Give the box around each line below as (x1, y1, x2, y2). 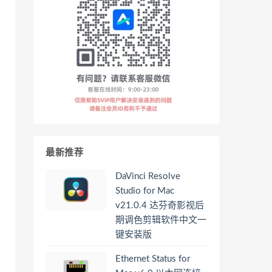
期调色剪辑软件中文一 (115, 216, 206, 225)
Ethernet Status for (115, 254, 190, 263)
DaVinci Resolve (115, 172, 180, 181)
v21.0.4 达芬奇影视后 (115, 201, 204, 210)
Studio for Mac (115, 186, 174, 195)
